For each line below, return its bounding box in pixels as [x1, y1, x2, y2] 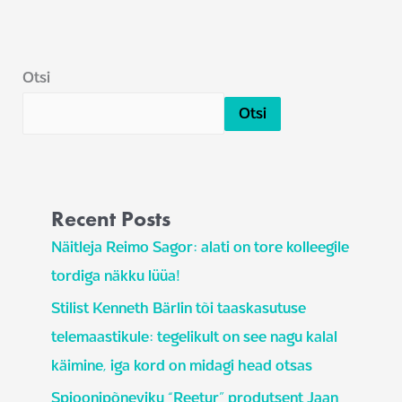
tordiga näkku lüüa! [51, 266, 181, 285]
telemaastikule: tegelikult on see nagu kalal [51, 327, 338, 346]
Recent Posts [51, 204, 171, 232]
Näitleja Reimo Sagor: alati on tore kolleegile [51, 237, 350, 257]
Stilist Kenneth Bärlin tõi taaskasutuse [51, 298, 307, 318]
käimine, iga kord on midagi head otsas [51, 355, 313, 375]
